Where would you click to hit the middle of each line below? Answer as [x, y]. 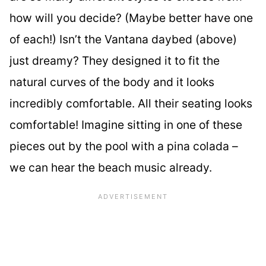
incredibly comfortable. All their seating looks [131, 103]
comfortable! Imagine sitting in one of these [126, 124]
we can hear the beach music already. [111, 167]
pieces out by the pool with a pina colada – [124, 146]
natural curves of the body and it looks [112, 82]
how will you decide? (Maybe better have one [131, 18]
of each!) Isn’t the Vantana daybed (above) [123, 39]
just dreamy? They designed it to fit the [115, 60]
